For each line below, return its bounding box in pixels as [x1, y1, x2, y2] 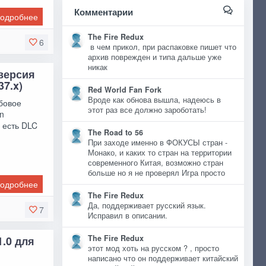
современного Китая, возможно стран [87, 157, 223, 168]
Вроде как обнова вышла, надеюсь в [87, 94, 221, 105]
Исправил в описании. [87, 210, 167, 221]
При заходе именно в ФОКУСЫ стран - [87, 137, 227, 148]
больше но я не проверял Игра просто [87, 167, 225, 178]
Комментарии [74, 5, 133, 18]
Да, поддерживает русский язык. [87, 200, 206, 211]
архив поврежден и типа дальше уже [87, 52, 221, 62]
